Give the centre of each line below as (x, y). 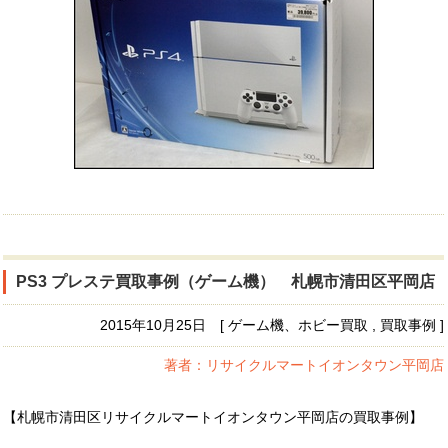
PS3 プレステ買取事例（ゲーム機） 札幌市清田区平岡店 (225, 281)
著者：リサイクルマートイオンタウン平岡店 (304, 364)
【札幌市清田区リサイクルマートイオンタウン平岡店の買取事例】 (213, 416)
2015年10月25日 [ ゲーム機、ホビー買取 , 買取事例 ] (272, 324)
